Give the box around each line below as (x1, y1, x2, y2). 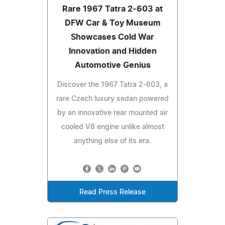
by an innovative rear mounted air (57, 109, 168, 117)
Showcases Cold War (71, 33, 154, 41)
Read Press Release (79, 188, 146, 196)
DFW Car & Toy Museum (64, 19, 161, 27)
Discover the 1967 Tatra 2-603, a (57, 81, 168, 88)
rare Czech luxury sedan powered (56, 95, 169, 102)
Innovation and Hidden (68, 47, 157, 55)
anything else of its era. (74, 137, 151, 145)
